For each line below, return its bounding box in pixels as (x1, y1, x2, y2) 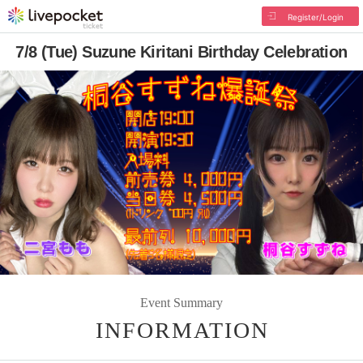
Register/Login (287, 12, 344, 22)
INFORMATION (96, 317, 269, 343)
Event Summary (140, 295, 223, 310)
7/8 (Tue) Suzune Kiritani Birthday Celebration (15, 43, 348, 61)
